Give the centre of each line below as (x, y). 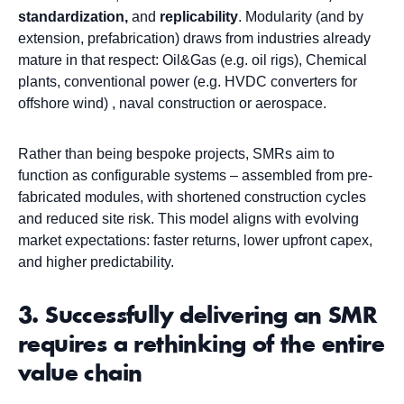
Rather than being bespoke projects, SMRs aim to (176, 154)
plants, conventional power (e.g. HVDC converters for (188, 82)
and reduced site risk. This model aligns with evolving (188, 219)
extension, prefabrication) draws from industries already (194, 39)
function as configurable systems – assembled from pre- (195, 176)
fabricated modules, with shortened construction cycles (192, 197)
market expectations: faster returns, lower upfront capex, (195, 241)
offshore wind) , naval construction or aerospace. (172, 104)
